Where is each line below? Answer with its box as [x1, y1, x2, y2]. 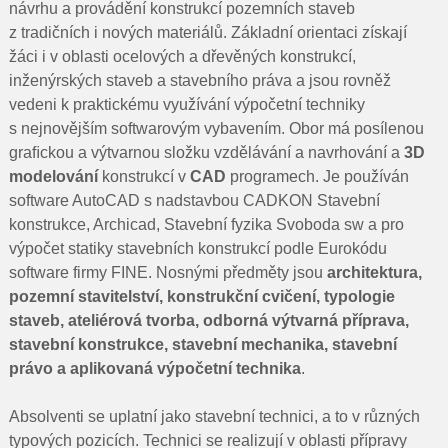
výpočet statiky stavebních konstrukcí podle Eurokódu [8, 240, 387, 257]
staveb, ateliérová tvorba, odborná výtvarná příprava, [8, 312, 409, 329]
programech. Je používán [225, 168, 409, 185]
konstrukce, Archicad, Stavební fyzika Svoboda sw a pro [8, 216, 404, 233]
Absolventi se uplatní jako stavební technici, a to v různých [8, 408, 420, 425]
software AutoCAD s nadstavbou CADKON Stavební [8, 192, 380, 209]
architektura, [326, 264, 422, 281]
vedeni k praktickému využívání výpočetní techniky [8, 96, 365, 113]
